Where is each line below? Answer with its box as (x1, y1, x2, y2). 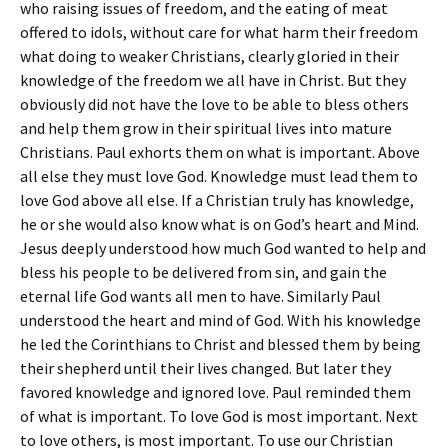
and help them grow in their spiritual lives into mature (20, 118, 392, 138)
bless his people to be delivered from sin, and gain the (20, 262, 387, 282)
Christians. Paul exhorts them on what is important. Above (20, 142, 420, 162)
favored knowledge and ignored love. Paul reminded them (20, 382, 411, 402)
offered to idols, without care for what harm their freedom (20, 22, 418, 42)
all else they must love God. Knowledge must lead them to (20, 166, 418, 186)
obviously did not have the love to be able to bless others (20, 94, 409, 114)
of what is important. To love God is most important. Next (20, 406, 418, 426)
